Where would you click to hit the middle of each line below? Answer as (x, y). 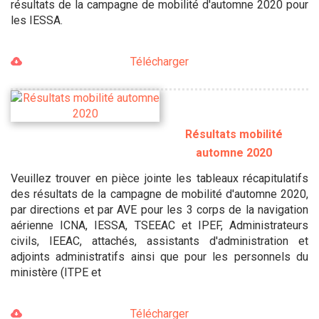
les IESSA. (37, 20)
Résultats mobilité (234, 134)
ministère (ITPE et (56, 272)
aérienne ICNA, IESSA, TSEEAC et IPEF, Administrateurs (159, 225)
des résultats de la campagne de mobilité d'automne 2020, (159, 194)
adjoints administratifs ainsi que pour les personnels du (159, 256)
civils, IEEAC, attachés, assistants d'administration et (159, 241)
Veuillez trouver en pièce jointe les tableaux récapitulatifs (159, 178)
